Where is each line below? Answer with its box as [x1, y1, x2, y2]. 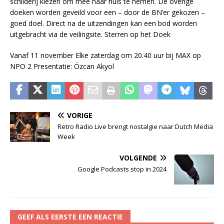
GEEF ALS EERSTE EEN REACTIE [17, 211, 123, 221]
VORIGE [67, 110, 92, 120]
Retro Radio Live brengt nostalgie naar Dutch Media [57, 121, 213, 131]
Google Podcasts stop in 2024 [77, 164, 166, 173]
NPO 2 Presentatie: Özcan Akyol [10, 61, 114, 71]
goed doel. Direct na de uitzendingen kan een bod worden [10, 18, 197, 28]
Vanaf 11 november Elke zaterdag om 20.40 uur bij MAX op [10, 50, 201, 60]
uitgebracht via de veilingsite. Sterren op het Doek [10, 29, 170, 39]
